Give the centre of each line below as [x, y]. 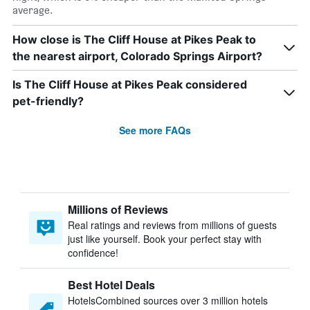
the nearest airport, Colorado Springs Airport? [137, 56]
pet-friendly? [48, 101]
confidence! [93, 253]
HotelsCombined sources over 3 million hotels [168, 300]
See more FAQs [155, 130]
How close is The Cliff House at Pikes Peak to [134, 39]
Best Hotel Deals [111, 285]
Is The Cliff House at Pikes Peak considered [130, 84]
